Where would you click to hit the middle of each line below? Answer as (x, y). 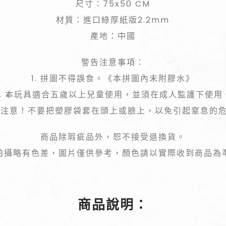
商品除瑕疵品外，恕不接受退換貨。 (113, 137)
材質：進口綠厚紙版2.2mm (113, 20)
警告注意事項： (113, 62)
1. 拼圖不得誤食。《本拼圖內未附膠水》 (113, 78)
